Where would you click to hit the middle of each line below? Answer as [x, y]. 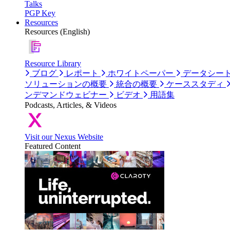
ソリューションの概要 [66, 84]
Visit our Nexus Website [64, 137]
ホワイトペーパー [141, 73]
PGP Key [40, 13]
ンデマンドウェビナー [66, 95]
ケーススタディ [195, 84]
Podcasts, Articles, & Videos [71, 105]
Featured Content [53, 146]
